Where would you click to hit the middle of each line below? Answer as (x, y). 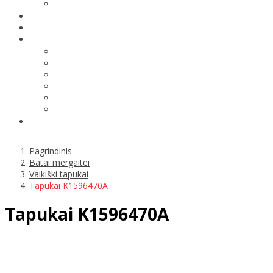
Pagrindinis (51, 151)
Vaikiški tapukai (59, 174)
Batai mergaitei (59, 162)
